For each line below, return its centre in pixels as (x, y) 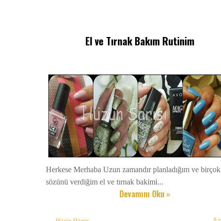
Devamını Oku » (145, 194)
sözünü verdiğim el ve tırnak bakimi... (105, 182)
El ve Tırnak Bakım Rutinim (140, 41)
